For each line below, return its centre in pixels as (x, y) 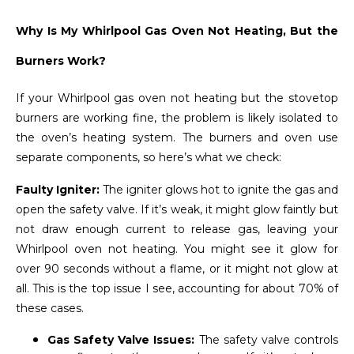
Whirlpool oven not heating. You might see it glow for (177, 249)
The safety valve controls (269, 340)
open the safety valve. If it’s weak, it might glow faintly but (177, 210)
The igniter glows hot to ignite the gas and (219, 190)
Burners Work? (61, 60)
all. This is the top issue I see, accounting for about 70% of (177, 289)
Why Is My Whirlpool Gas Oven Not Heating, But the (177, 30)
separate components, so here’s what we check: (149, 158)
